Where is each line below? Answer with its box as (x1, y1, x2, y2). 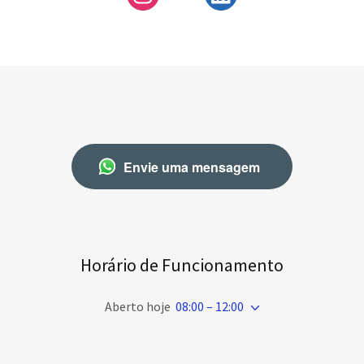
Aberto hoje (105, 298, 171, 315)
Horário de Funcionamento (80, 253, 284, 277)
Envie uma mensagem (123, 157, 260, 176)
